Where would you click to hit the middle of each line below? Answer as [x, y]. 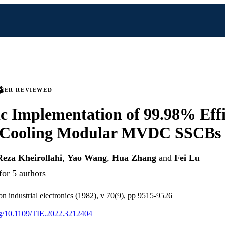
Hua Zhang [134, 158]
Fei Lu [187, 158]
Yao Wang [87, 158]
